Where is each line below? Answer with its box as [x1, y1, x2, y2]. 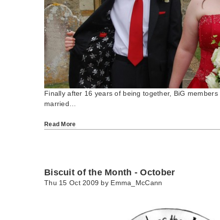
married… [44, 100, 77, 108]
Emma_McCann [110, 179, 163, 187]
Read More [44, 121, 76, 128]
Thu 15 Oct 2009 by [44, 179, 111, 187]
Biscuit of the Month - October [44, 167, 175, 178]
